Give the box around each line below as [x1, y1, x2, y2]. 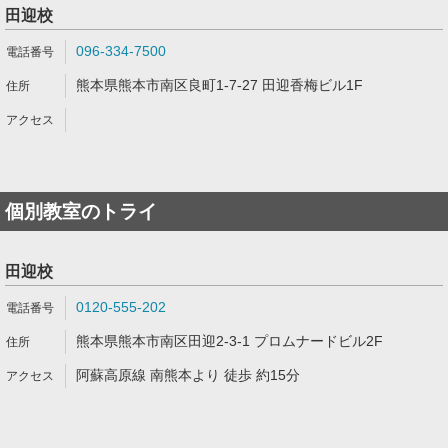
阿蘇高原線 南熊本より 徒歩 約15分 [76, 367, 300, 383]
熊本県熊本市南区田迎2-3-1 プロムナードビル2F [76, 333, 383, 349]
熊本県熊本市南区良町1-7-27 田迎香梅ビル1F [76, 77, 363, 93]
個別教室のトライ [5, 201, 157, 222]
